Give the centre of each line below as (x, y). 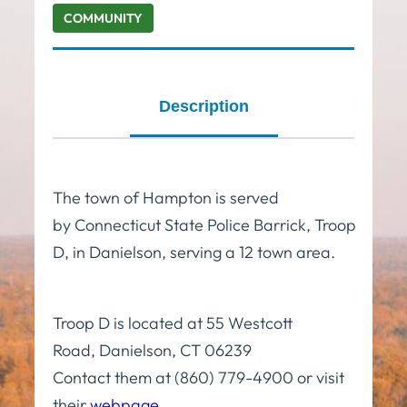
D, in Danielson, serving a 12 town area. (194, 252)
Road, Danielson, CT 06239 (152, 350)
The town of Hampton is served (166, 197)
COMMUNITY (103, 18)
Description (203, 106)
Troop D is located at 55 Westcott (173, 323)
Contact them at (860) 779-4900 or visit (199, 377)
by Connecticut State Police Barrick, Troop (204, 224)
